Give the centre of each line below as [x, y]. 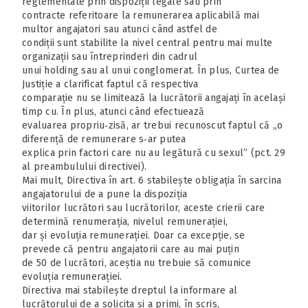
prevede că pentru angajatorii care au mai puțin [131, 249]
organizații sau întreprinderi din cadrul [110, 56]
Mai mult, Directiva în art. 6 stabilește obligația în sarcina [152, 180]
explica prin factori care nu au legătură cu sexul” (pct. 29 [154, 153]
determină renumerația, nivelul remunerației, [125, 221]
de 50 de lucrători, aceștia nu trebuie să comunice [137, 263]
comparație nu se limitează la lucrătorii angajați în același [154, 98]
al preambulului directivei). [84, 166]
